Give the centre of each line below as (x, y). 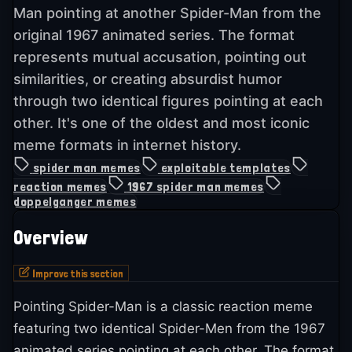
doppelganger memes (75, 202)
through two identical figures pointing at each (168, 101)
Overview (51, 237)
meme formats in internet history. (127, 145)
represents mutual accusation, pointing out (160, 57)
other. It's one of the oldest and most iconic (161, 123)
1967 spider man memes (196, 187)
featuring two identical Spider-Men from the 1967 (169, 328)
